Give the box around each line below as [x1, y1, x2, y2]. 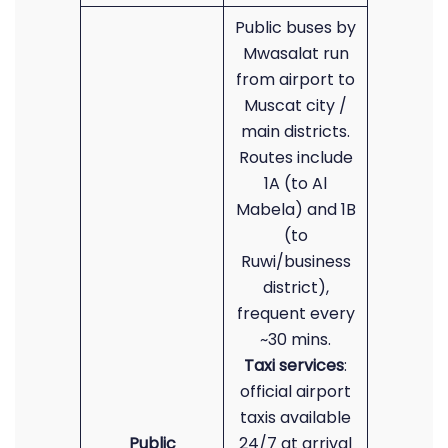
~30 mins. [260, 328, 331, 351]
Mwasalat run [242, 42, 349, 65]
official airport [240, 380, 351, 403]
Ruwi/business [240, 250, 351, 273]
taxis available [240, 406, 351, 429]
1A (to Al [264, 172, 327, 195]
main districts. [241, 120, 350, 143]
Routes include [238, 146, 353, 169]
